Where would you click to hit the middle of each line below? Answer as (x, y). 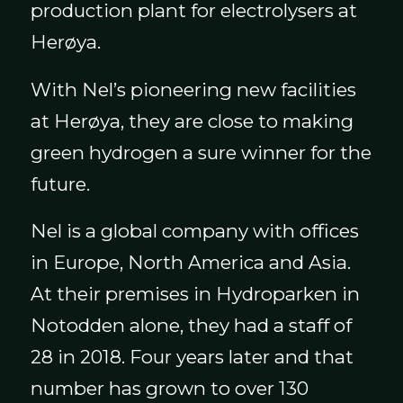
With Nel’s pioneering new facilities (193, 89)
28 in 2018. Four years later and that (192, 357)
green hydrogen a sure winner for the (201, 152)
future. (60, 184)
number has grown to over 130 (169, 389)
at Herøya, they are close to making (192, 121)
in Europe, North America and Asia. (190, 263)
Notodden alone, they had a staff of (191, 326)
